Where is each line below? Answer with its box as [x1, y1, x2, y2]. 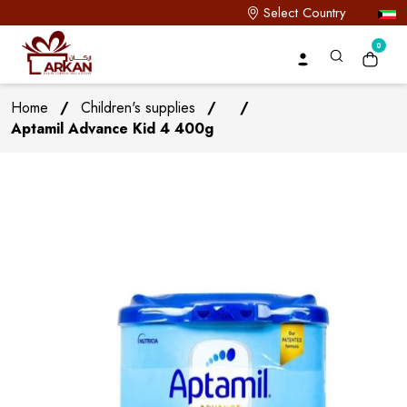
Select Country [263, 3, 346, 23]
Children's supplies [81, 97, 195, 118]
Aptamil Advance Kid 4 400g [11, 118, 213, 139]
